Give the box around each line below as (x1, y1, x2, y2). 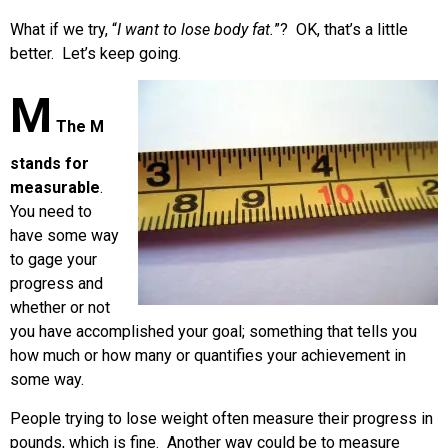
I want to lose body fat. (117, 19, 274, 39)
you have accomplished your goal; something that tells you (10, 322, 417, 342)
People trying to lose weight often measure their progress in (10, 408, 433, 428)
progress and (10, 274, 103, 294)
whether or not (10, 298, 110, 318)
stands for (10, 154, 89, 174)
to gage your (10, 250, 97, 270)
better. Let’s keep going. (10, 43, 181, 63)
